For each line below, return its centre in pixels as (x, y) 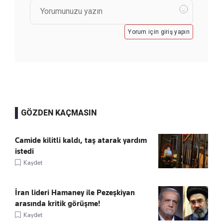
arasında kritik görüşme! (57, 204)
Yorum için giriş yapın (159, 32)
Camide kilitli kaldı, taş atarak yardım (81, 141)
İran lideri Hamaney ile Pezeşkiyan (75, 193)
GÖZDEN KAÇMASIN (59, 113)
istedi (24, 152)
